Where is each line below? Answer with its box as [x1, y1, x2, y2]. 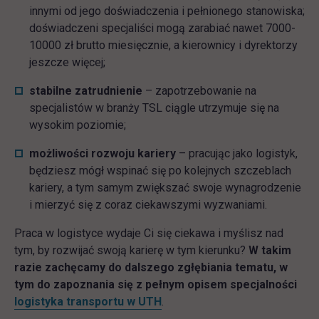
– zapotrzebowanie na [142, 84, 256, 98]
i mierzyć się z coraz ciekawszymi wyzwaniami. [29, 198, 267, 212]
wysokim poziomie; [29, 118, 126, 132]
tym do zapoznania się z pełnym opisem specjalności [14, 278, 297, 292]
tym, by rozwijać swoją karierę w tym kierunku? [14, 244, 249, 258]
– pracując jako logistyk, [176, 147, 298, 161]
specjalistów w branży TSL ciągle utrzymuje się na [29, 101, 279, 115]
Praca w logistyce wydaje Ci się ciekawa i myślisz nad [14, 226, 283, 241]
